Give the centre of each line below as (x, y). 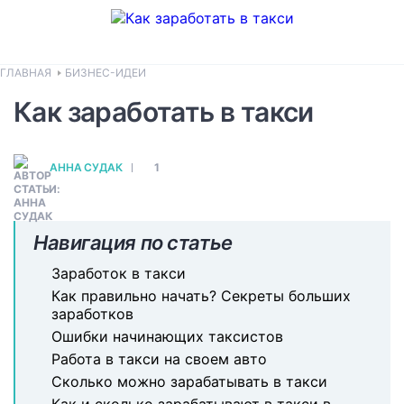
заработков (92, 314)
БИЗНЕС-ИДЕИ (106, 73)
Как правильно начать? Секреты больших (201, 296)
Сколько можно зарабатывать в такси (189, 381)
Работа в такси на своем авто (159, 359)
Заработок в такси (119, 273)
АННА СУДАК (86, 167)
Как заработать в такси (164, 112)
